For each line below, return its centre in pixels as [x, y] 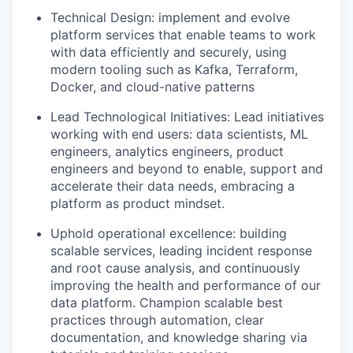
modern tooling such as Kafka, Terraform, [174, 69]
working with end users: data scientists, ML [179, 134]
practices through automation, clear [157, 320]
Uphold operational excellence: [145, 233]
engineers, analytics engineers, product [167, 151]
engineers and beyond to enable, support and [187, 169]
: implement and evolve [221, 17]
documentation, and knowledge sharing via [179, 337]
